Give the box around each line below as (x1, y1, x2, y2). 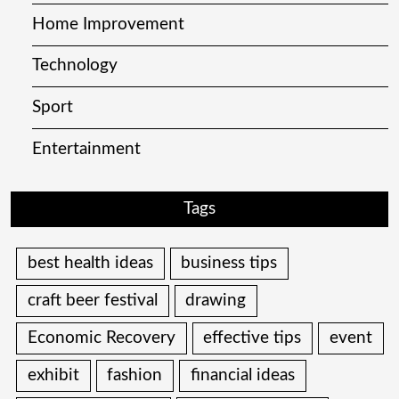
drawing (185, 292, 247, 310)
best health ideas (27, 255, 153, 273)
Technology (31, 57, 118, 75)
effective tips (203, 329, 302, 346)
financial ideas (191, 366, 296, 384)
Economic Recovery (27, 329, 175, 346)
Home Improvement (31, 15, 184, 33)
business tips (181, 255, 278, 273)
